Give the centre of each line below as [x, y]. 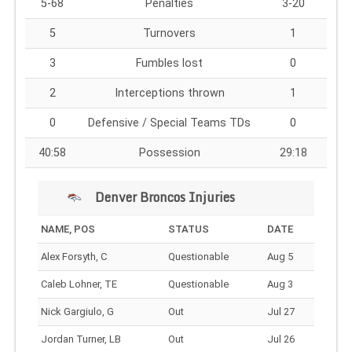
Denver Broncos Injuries [163, 197]
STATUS [189, 229]
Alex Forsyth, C [74, 256]
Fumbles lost [169, 63]
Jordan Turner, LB [81, 339]
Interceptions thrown [169, 93]
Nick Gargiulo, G [77, 311]
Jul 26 [281, 339]
